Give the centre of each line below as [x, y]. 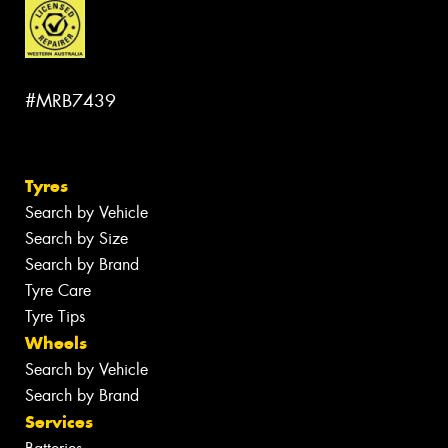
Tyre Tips [55, 317]
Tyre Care [58, 291]
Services [59, 422]
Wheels [56, 343]
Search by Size [76, 239]
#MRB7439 [70, 101]
